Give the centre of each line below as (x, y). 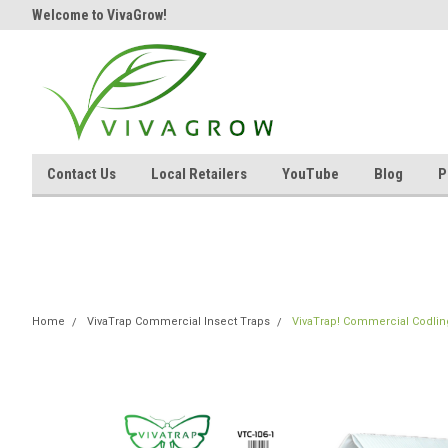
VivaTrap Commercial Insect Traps (178, 321)
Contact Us (81, 174)
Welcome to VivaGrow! (99, 15)
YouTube (310, 174)
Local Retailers (199, 174)
